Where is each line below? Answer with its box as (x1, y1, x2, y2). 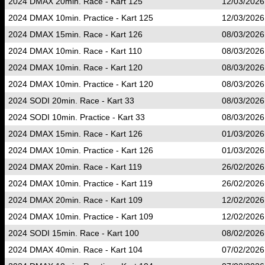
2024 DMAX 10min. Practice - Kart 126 (8, 146, 153, 155)
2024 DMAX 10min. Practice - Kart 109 (8, 212, 153, 221)
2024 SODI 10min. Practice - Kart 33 (8, 112, 145, 122)
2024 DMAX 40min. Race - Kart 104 (8, 245, 143, 254)
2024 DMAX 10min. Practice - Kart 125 (8, 13, 153, 22)
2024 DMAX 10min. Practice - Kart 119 (8, 179, 153, 188)
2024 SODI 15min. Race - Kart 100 (8, 228, 139, 238)
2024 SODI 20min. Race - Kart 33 (8, 96, 134, 105)
